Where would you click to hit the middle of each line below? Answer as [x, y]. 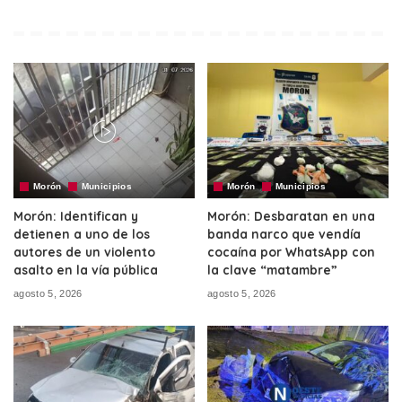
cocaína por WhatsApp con [291, 252]
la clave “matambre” [272, 270]
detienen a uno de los [82, 234]
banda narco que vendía [284, 234]
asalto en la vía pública [86, 270]
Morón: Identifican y [76, 216]
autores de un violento [84, 252]
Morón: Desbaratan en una [291, 216]
